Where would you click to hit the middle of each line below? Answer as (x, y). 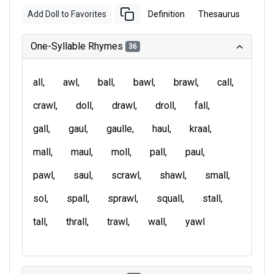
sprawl (122, 198)
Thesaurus (219, 14)
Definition (166, 14)
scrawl (125, 175)
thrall (76, 222)
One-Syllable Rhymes (78, 46)
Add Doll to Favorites (67, 14)
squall (169, 198)
